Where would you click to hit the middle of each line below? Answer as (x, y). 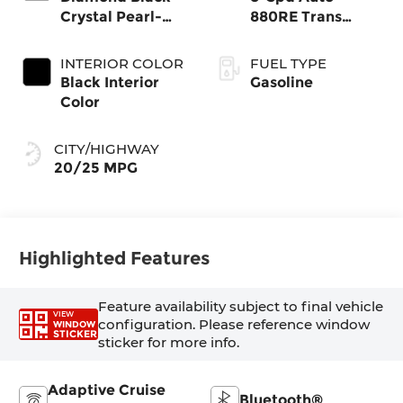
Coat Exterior (109, 36)
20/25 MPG (96, 167)
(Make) (276, 36)
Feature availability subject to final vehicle (240, 306)
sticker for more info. (168, 342)
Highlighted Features (115, 259)
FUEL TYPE (288, 63)
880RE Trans (296, 16)
